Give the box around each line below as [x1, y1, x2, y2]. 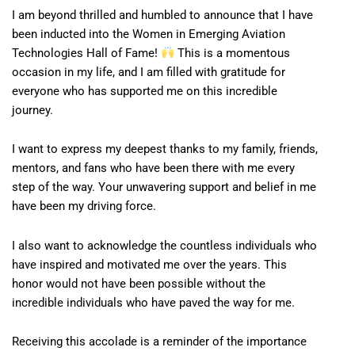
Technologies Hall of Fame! [12, 45, 161, 60]
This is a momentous [174, 45, 290, 60]
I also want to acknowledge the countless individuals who [12, 238, 317, 253]
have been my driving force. [12, 199, 156, 214]
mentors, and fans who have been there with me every [12, 161, 295, 176]
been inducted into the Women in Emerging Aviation [12, 26, 285, 41]
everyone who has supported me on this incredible [12, 83, 277, 98]
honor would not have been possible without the [12, 276, 265, 291]
